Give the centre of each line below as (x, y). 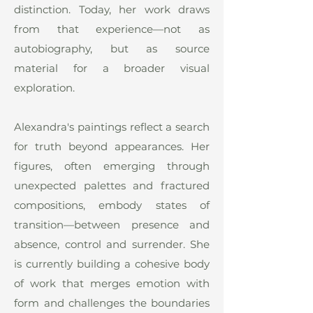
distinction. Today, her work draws (112, 9)
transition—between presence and (112, 224)
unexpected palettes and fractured (112, 185)
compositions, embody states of (112, 205)
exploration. (44, 87)
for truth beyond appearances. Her (112, 146)
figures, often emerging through (112, 166)
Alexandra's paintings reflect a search (112, 126)
